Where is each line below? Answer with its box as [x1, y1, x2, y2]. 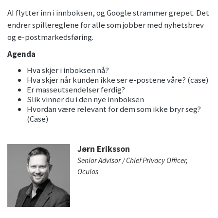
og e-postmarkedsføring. [7, 32, 93, 43]
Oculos [77, 167, 99, 177]
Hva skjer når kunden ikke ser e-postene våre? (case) [27, 74, 209, 86]
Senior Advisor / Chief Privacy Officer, [77, 156, 188, 165]
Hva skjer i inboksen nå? [27, 65, 109, 76]
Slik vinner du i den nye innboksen [27, 94, 144, 105]
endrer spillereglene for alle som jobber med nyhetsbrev [7, 19, 204, 31]
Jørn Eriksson [77, 143, 130, 155]
